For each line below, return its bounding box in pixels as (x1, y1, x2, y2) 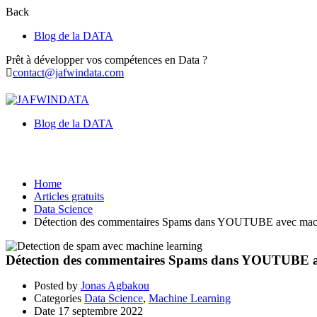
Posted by (34, 279, 78, 292)
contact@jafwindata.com (13, 67, 124, 79)
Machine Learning (149, 292, 231, 304)
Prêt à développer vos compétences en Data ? (6, 54, 207, 66)
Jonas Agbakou (81, 279, 149, 292)
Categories (34, 292, 81, 304)
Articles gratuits (34, 190, 104, 202)
